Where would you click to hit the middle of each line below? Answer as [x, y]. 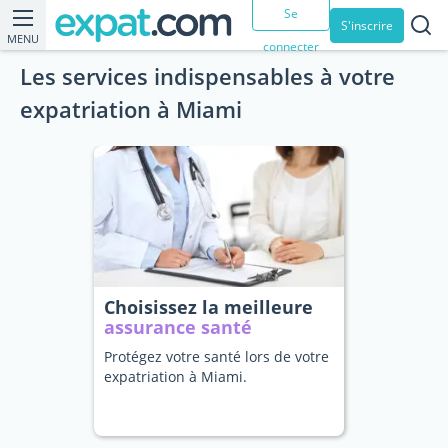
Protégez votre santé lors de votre [216, 356]
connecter [291, 46]
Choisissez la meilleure [208, 307]
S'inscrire [367, 25]
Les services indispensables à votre [207, 76]
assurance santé [178, 327]
